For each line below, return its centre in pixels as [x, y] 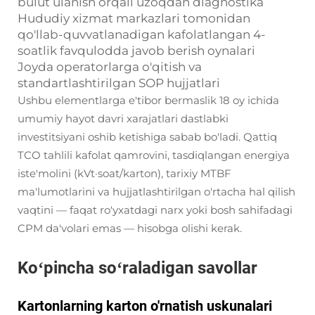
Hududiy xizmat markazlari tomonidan [134, 18]
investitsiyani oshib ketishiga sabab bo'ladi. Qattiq [147, 137]
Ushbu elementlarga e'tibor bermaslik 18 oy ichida [148, 100]
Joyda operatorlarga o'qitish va [110, 67]
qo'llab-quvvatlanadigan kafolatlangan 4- [142, 34]
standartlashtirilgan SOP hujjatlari [119, 83]
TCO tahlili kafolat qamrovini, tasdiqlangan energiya [154, 155]
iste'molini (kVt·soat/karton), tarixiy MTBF [124, 173]
